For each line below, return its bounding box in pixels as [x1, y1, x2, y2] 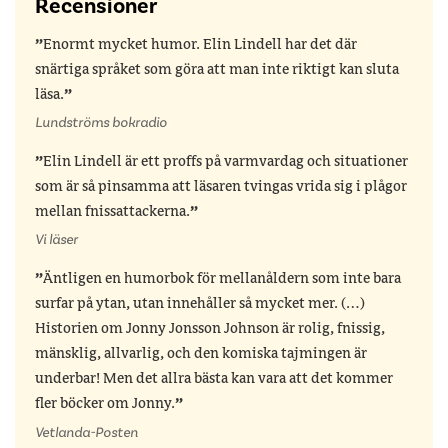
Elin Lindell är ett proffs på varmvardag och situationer [43, 154, 408, 171]
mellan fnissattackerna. [35, 204, 190, 221]
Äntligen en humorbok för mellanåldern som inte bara [43, 271, 401, 288]
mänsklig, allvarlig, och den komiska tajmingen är [35, 346, 367, 363]
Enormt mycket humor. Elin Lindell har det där [43, 37, 357, 53]
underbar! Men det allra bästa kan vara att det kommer [35, 371, 393, 388]
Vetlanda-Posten [35, 423, 138, 441]
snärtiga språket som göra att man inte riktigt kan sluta [35, 62, 399, 78]
